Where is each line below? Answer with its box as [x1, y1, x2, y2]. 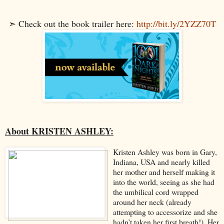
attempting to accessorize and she [112, 206, 217, 217]
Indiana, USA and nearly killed [112, 156, 210, 167]
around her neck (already [112, 196, 191, 207]
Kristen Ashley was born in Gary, [112, 146, 217, 157]
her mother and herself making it [112, 166, 215, 177]
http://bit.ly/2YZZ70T [136, 17, 216, 29]
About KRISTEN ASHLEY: [5, 124, 113, 137]
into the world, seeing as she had [112, 176, 214, 187]
